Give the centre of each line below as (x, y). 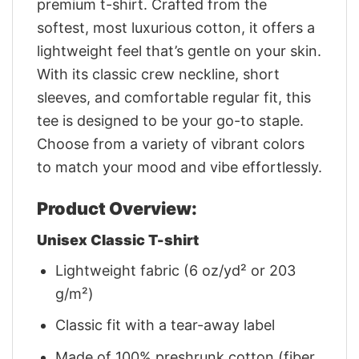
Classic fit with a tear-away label (165, 325)
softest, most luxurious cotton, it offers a (176, 27)
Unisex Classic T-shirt (118, 240)
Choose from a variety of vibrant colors (171, 143)
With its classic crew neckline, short (158, 74)
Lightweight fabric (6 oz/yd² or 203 (176, 270)
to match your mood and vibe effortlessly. (179, 167)
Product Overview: (117, 208)
